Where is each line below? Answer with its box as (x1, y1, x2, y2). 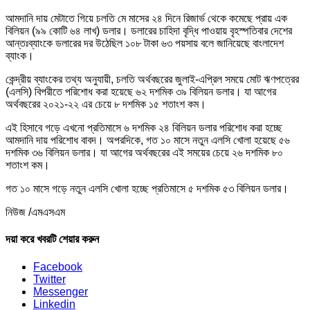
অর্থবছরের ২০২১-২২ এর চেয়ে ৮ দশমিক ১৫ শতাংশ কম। (6, 98, 206, 110)
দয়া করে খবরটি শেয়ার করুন (6, 233, 99, 246)
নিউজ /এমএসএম (6, 206, 65, 218)
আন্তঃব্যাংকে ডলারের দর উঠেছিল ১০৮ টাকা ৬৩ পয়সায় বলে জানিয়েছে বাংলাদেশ (6, 37, 284, 49)
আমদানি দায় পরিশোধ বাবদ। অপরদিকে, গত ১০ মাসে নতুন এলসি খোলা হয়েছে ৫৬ (6, 134, 290, 146)
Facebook (33, 260, 82, 273)
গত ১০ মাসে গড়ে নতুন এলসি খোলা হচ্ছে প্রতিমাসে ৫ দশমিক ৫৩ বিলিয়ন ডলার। (6, 182, 289, 194)
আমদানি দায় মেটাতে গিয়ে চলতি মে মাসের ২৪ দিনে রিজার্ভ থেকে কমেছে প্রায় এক (6, 12, 287, 24)
